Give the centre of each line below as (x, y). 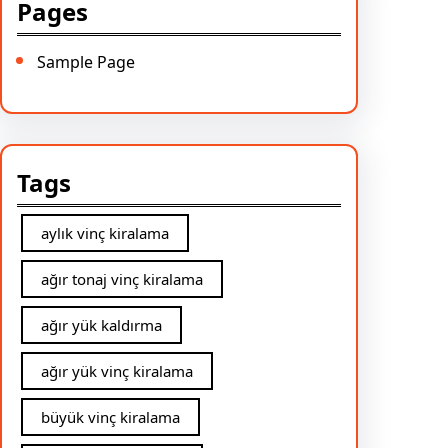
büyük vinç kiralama (110, 416)
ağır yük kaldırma (101, 324)
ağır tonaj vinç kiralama (122, 278)
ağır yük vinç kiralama (117, 370)
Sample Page (86, 61)
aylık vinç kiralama (105, 232)
